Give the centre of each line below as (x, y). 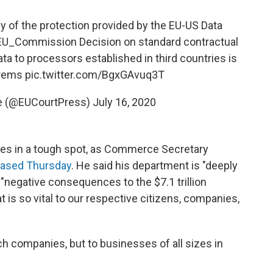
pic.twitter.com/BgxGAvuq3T (94, 74)
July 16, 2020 (124, 102)
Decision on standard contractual (158, 41)
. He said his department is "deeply (154, 165)
